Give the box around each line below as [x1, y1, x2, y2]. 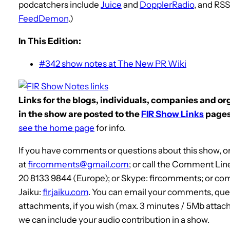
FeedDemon [18, 13, 68, 24]
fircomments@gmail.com [28, 159, 129, 169]
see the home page [18, 122, 94, 133]
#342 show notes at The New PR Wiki [39, 58, 186, 69]
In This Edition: [18, 35, 81, 46]
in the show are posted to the [18, 108, 141, 119]
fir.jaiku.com [43, 186, 88, 197]
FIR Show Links [141, 108, 204, 119]
